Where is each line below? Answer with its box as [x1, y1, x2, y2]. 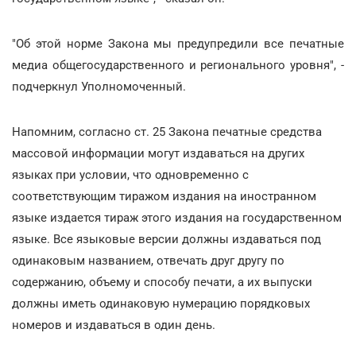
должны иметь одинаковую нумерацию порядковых [12, 296, 310, 311]
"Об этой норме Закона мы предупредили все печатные [12, 36, 344, 51]
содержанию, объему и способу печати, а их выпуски [12, 274, 312, 289]
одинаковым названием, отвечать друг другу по [12, 253, 284, 268]
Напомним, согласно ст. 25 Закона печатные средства [12, 124, 322, 139]
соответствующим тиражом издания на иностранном [12, 188, 316, 203]
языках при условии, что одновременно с [12, 167, 249, 182]
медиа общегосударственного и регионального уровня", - [12, 57, 344, 72]
